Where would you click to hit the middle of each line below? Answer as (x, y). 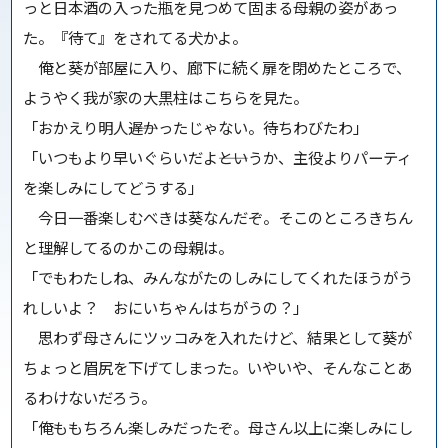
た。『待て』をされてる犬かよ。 (135, 37)
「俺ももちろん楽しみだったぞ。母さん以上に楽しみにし (218, 427)
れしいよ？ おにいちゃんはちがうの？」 (166, 307)
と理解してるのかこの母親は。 (128, 247)
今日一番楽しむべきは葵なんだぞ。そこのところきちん (218, 217)
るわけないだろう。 (90, 397)
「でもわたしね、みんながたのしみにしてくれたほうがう (218, 277)
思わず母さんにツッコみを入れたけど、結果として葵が (218, 337)
